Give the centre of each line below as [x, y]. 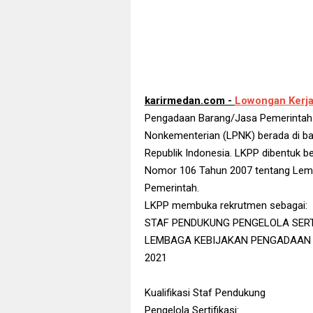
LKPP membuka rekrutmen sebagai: [226, 205]
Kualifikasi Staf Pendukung [205, 293]
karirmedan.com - [190, 101]
